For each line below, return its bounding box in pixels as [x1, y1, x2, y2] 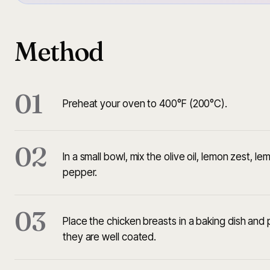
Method [14, 35, 104, 68]
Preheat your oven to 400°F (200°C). [63, 98, 228, 110]
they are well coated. [63, 231, 157, 243]
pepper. [63, 166, 98, 179]
